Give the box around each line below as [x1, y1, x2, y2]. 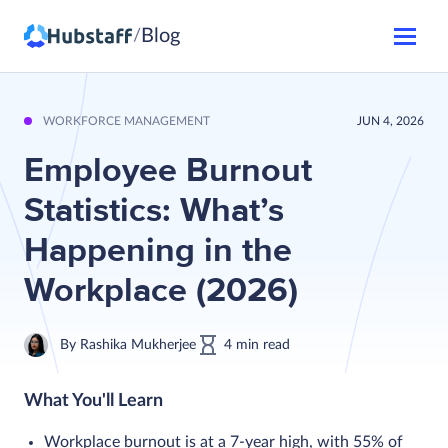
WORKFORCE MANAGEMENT [43, 115, 210, 127]
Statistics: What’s [24, 190, 284, 231]
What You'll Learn [24, 392, 163, 410]
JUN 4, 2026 [357, 115, 424, 127]
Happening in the [24, 230, 292, 271]
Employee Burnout [24, 150, 312, 191]
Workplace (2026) [24, 270, 298, 311]
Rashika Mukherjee [80, 338, 196, 352]
